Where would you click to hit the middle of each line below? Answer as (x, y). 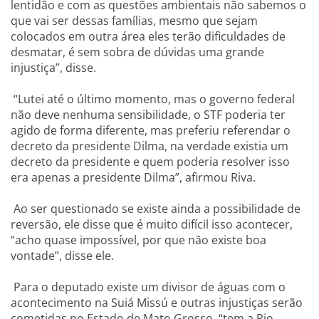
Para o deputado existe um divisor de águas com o (148, 287)
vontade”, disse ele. (62, 256)
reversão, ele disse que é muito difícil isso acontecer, (152, 224)
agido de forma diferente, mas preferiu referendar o (151, 130)
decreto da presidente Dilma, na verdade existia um (150, 146)
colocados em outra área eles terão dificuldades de (148, 36)
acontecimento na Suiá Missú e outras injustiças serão (157, 303)
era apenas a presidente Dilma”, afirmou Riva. (133, 177)
